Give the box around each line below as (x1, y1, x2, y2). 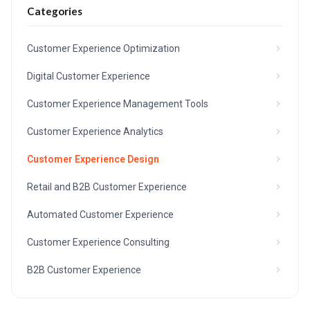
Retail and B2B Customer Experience (27, 181, 187, 192)
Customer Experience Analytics (27, 126, 163, 137)
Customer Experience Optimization (27, 43, 180, 54)
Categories (27, 5, 82, 17)
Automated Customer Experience (27, 209, 174, 220)
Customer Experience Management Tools (27, 98, 208, 109)
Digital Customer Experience (27, 71, 150, 82)
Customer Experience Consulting (27, 237, 170, 248)
